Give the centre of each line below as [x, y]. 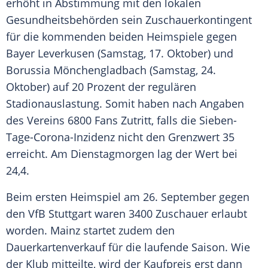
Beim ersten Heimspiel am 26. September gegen [128, 197]
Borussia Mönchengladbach [76, 70]
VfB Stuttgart [60, 214]
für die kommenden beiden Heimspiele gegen [121, 37]
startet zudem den [127, 231]
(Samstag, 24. [181, 70]
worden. [28, 231]
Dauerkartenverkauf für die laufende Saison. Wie [128, 247]
